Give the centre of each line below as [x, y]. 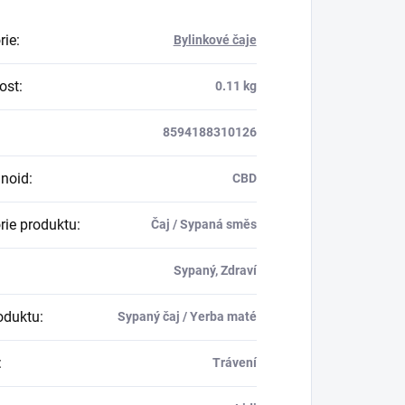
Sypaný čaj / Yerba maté [187, 316]
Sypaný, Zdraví [215, 270]
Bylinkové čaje [215, 39]
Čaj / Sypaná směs [203, 224]
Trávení [234, 362]
